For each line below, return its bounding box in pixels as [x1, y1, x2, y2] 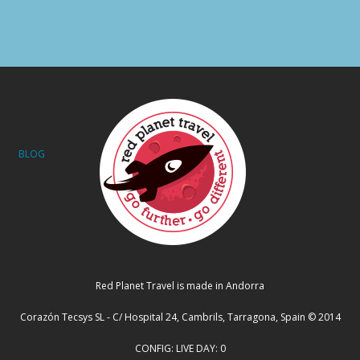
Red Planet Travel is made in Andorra [96, 279, 264, 293]
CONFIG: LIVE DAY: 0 [134, 342, 226, 356]
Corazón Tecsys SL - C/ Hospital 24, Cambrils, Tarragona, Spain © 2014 [19, 310, 341, 325]
